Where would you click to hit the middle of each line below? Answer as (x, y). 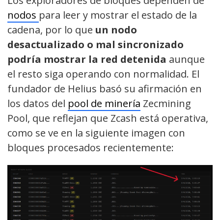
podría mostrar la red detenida (87, 59)
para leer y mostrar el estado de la (118, 15)
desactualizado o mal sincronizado (96, 45)
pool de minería (104, 104)
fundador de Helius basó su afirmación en (105, 89)
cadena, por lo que (51, 30)
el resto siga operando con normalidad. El (103, 74)
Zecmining (166, 104)
